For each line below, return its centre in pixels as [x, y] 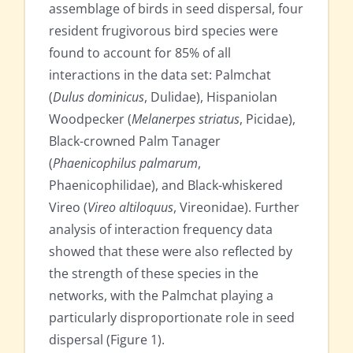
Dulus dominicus [98, 97]
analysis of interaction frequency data [161, 229]
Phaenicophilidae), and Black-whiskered [166, 185]
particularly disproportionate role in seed [172, 317]
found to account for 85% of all [140, 52]
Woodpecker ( [90, 119]
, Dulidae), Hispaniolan [211, 97]
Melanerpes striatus [186, 119]
